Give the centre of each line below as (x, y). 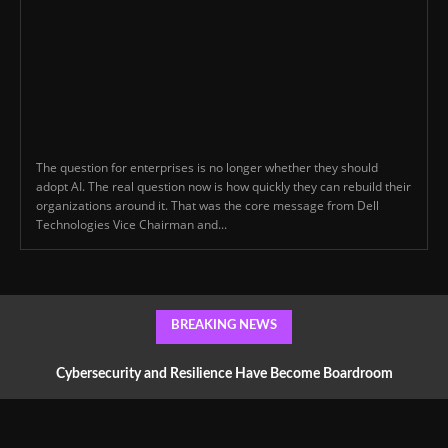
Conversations (224, 414)
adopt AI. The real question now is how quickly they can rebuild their (223, 187)
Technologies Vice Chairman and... (131, 225)
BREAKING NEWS (224, 326)
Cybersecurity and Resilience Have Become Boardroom (224, 374)
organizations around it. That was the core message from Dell (207, 206)
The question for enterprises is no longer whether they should (207, 168)
